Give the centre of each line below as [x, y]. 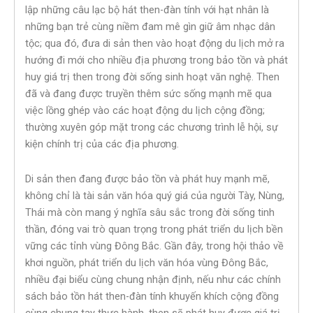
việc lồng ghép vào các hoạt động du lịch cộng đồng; [145, 111]
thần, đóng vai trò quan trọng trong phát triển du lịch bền [154, 229]
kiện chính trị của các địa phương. [102, 144]
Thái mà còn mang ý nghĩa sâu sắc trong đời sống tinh [150, 212]
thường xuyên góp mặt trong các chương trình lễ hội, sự [152, 128]
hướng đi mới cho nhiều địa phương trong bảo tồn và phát [156, 60]
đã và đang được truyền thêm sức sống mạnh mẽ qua [148, 94]
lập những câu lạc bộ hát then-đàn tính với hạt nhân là [147, 10]
